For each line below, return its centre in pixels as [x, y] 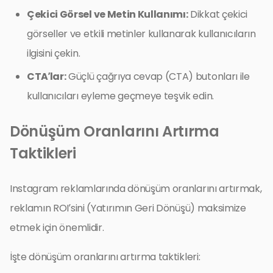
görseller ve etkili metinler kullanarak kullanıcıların [141, 34]
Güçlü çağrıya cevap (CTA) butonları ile [158, 76]
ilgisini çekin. [54, 53]
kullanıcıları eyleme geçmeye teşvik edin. [120, 96]
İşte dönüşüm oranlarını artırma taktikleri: [105, 257]
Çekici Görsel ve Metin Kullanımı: [108, 14]
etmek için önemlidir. [57, 227]
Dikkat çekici [218, 14]
